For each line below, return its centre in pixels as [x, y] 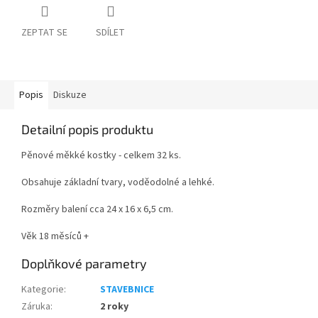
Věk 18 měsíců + [55, 237]
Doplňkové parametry [84, 264]
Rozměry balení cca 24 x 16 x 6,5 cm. [97, 210]
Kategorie [43, 290]
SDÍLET [110, 33]
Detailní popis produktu [87, 130]
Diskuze [70, 95]
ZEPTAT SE [44, 33]
